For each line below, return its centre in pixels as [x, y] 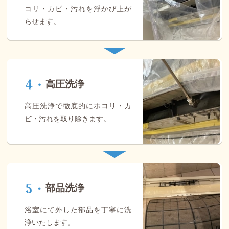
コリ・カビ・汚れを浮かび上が [78, 8]
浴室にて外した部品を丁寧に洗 [78, 210]
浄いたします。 [50, 223]
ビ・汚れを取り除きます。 [68, 119]
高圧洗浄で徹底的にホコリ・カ [78, 106]
